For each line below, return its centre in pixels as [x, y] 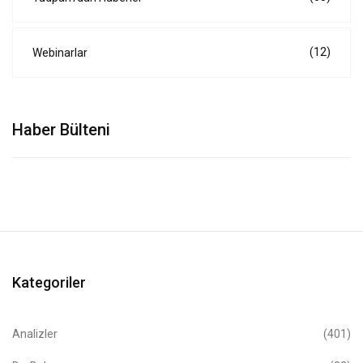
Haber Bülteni [61, 129]
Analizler [35, 333]
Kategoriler [49, 282]
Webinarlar [60, 52]
